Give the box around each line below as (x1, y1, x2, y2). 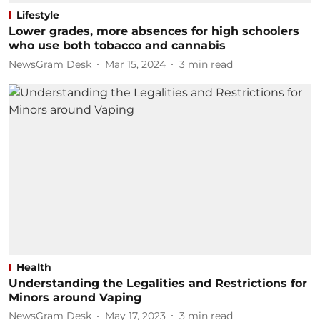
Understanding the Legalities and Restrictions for (9, 276, 307, 290)
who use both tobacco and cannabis (9, 39, 226, 52)
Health (16, 260, 51, 274)
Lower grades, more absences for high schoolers (9, 24, 299, 38)
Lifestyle (16, 9, 59, 21)
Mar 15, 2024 (105, 57, 166, 71)
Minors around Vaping (9, 290, 141, 304)
